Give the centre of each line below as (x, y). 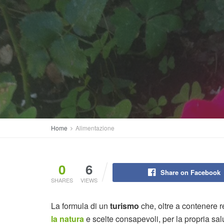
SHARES (62, 180)
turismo (125, 206)
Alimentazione (95, 128)
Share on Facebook (190, 172)
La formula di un (80, 206)
